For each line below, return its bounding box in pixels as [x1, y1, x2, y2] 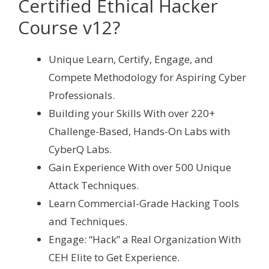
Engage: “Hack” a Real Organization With [49, 232, 241, 246]
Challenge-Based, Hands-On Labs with [49, 124, 230, 138]
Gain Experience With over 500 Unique [49, 160, 231, 174]
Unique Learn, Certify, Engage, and [49, 52, 213, 66]
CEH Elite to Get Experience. [49, 250, 180, 264]
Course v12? [18, 14, 120, 40]
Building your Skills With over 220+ [49, 106, 215, 120]
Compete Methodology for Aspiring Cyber [49, 70, 246, 84]
